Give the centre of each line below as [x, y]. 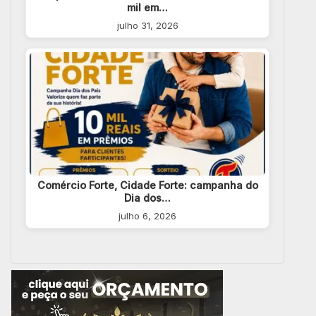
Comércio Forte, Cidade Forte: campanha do [147, 186]
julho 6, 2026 [147, 216]
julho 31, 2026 [147, 25]
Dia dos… [147, 198]
